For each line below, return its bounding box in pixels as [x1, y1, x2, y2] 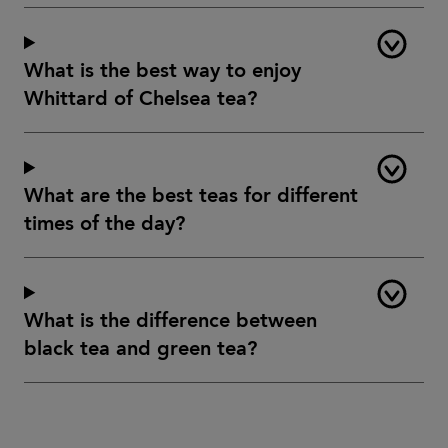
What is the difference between [24, 308, 317, 333]
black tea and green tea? [24, 336, 257, 361]
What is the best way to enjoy [24, 58, 301, 83]
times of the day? [24, 211, 185, 236]
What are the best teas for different [24, 183, 358, 208]
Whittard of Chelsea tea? [24, 86, 257, 111]
